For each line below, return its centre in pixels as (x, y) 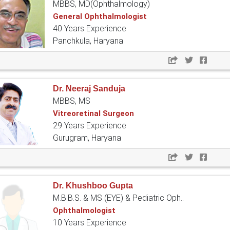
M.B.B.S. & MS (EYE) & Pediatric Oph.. (118, 198)
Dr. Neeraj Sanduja (89, 89)
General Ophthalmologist (100, 17)
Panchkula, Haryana (88, 41)
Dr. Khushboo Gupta (93, 186)
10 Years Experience (90, 223)
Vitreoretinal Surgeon (93, 114)
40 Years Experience (90, 29)
